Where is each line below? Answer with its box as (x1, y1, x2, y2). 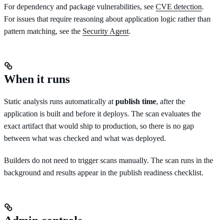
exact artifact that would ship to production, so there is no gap (4, 121, 194, 130)
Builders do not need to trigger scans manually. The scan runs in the (4, 156, 213, 165)
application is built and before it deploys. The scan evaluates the (4, 109, 201, 118)
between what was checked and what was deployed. (4, 134, 166, 142)
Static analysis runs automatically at (4, 97, 115, 106)
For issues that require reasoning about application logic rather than (4, 14, 211, 23)
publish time (115, 97, 156, 106)
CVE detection (156, 2, 202, 11)
